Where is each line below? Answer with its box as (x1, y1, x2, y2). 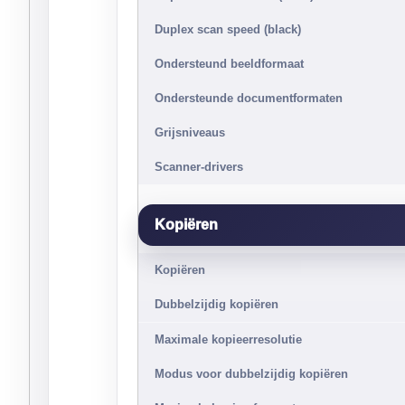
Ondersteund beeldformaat (155, 57, 304, 71)
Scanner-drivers (155, 160, 243, 174)
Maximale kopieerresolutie (155, 333, 302, 346)
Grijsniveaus (155, 126, 225, 139)
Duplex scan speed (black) (155, 23, 301, 36)
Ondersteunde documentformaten (155, 91, 343, 105)
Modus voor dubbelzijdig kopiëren (155, 367, 348, 381)
